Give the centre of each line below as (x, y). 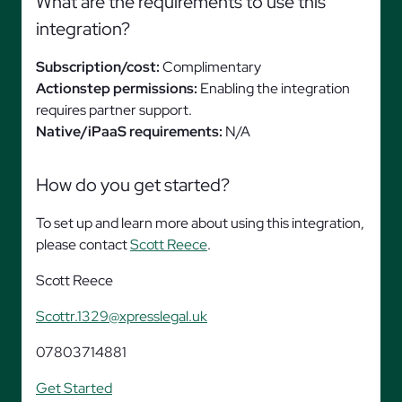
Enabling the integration (274, 88)
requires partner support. (114, 110)
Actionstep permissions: (117, 88)
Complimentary (210, 67)
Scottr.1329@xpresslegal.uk (122, 316)
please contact (83, 245)
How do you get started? (135, 185)
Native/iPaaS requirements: (129, 131)
